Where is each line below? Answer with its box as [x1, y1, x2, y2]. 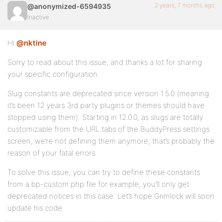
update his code [7, 203, 62, 213]
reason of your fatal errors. [7, 148, 97, 158]
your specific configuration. [7, 69, 100, 79]
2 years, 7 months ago [155, 1, 215, 9]
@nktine [16, 38, 47, 48]
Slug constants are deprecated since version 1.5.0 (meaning [7, 89, 209, 98]
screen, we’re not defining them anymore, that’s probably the [7, 136, 215, 146]
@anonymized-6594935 [27, 2, 111, 10]
